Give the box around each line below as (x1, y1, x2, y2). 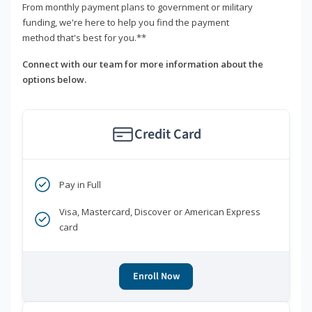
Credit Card (134, 124, 201, 144)
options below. (22, 72, 86, 86)
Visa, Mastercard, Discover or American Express (59, 205, 260, 218)
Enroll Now (132, 269, 180, 283)
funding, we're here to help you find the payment (22, 15, 229, 29)
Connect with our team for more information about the (22, 57, 263, 70)
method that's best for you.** (22, 31, 146, 44)
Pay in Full (59, 178, 101, 191)
